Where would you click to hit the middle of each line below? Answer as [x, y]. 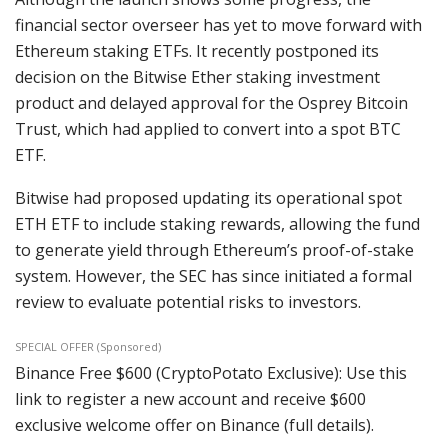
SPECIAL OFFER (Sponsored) [88, 347]
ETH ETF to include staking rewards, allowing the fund [217, 224]
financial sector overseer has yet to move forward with [218, 25]
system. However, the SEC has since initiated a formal [213, 276]
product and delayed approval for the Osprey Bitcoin [211, 103]
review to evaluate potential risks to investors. [188, 302]
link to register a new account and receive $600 [190, 399]
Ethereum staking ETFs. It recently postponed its [197, 51]
